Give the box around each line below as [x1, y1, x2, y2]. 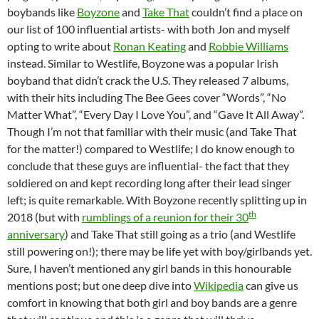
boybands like [7, 5, 77, 19]
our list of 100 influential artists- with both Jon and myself [7, 22, 290, 36]
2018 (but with [7, 210, 82, 224]
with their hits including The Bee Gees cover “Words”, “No [7, 90, 286, 105]
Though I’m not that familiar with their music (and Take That [7, 125, 297, 139]
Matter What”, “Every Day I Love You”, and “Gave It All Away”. [7, 108, 304, 122]
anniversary [7, 227, 65, 241]
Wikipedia [194, 278, 244, 293]
